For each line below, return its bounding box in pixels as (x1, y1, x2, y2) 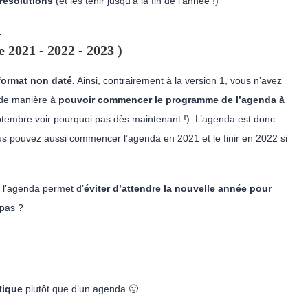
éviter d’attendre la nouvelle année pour (84, 183, 272, 194)
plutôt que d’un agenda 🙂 (23, 283, 138, 294)
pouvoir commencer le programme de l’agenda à (58, 94, 285, 105)
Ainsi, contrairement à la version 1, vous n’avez (75, 75, 282, 86)
